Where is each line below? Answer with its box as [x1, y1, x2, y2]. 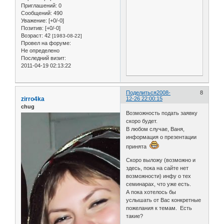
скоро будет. [126, 118, 158, 124]
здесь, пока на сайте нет [126, 165, 189, 171]
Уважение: [21, 17, 47, 23]
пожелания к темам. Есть [126, 205, 192, 211]
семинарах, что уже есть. [126, 181, 191, 187]
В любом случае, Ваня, [126, 126, 185, 132]
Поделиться [126, 89, 157, 95]
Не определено [21, 47, 59, 53]
